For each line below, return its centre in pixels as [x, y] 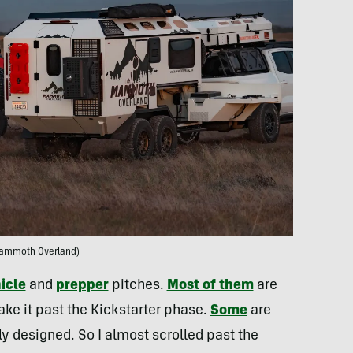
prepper [82, 286]
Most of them [210, 286]
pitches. [137, 286]
